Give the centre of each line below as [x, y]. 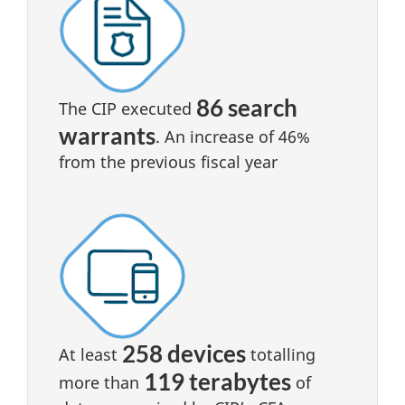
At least [90, 355]
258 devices [184, 353]
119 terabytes [217, 381]
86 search [247, 108]
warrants [107, 136]
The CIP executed [127, 109]
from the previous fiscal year [168, 162]
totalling [281, 355]
